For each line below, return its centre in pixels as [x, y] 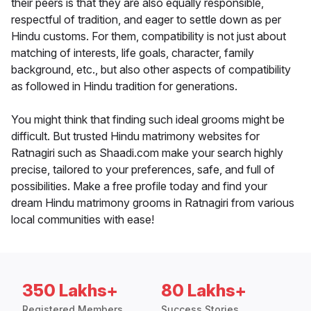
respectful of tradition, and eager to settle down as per [146, 20]
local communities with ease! [83, 220]
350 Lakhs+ [70, 291]
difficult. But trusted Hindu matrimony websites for [135, 136]
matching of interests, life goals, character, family [133, 53]
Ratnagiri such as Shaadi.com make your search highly [147, 153]
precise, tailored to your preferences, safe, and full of [143, 170]
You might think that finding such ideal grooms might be [148, 120]
